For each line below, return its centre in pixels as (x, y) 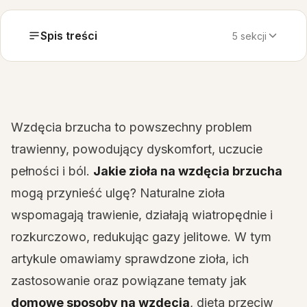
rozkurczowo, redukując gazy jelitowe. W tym (141, 237)
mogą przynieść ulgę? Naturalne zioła (118, 193)
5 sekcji (249, 36)
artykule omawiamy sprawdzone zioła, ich (130, 259)
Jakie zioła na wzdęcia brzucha (188, 171)
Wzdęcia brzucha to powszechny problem (132, 127)
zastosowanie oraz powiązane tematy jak (129, 281)
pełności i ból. (52, 171)
